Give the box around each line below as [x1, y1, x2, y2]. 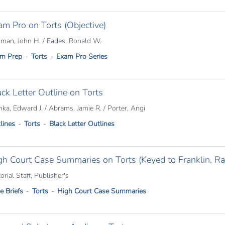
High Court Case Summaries [57, 186, 146, 196]
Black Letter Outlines [49, 119, 115, 129]
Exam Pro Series [56, 52, 107, 61]
